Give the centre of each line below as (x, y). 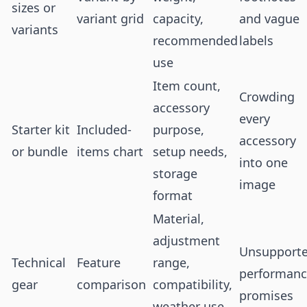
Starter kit (41, 130)
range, (171, 262)
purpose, (179, 130)
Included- (104, 130)
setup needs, (190, 151)
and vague (269, 19)
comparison (111, 284)
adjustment (186, 241)
